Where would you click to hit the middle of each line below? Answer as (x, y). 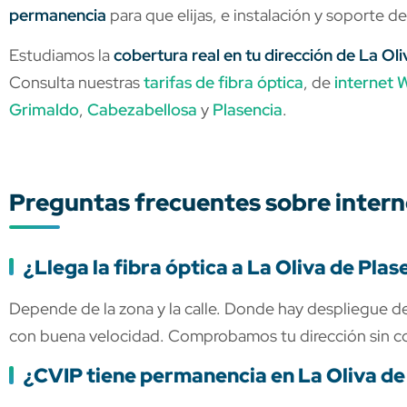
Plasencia (248, 110)
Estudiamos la (61, 55)
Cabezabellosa (142, 110)
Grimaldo (44, 110)
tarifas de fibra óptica (223, 83)
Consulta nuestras (76, 83)
